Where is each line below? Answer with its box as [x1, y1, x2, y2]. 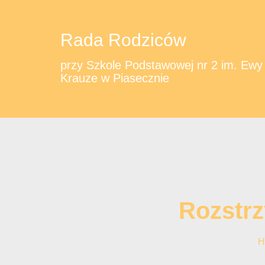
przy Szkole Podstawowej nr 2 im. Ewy [60, 59, 263, 72]
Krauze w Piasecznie [60, 72, 169, 85]
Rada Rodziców [60, 30, 186, 50]
